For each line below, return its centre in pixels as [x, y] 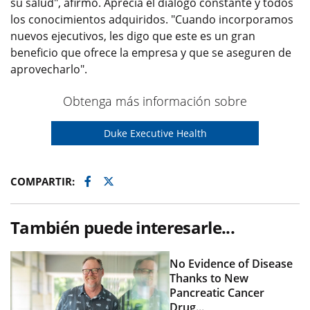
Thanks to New [209, 278]
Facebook [114, 181]
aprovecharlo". [49, 69]
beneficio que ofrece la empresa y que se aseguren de [151, 53]
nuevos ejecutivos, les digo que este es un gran [133, 36]
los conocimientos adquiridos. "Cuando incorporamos [152, 19]
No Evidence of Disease [231, 263]
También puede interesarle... [122, 227]
